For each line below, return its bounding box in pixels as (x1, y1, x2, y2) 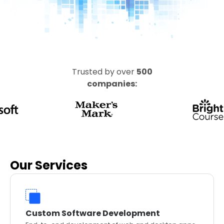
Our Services (10, 157, 87, 173)
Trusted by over (71, 66, 136, 77)
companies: (87, 78, 137, 89)
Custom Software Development (25, 207, 160, 219)
